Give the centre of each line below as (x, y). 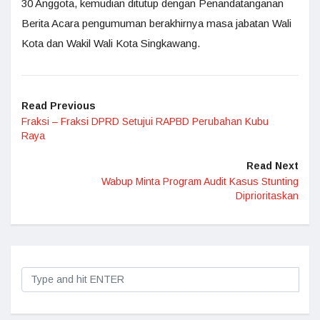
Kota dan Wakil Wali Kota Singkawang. (111, 44)
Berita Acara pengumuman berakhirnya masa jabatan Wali (156, 24)
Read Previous (59, 106)
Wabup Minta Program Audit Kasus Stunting (200, 182)
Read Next (272, 166)
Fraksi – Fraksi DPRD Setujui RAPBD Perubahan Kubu (145, 122)
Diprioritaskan (267, 196)
